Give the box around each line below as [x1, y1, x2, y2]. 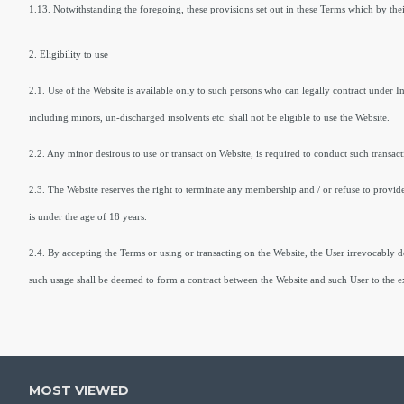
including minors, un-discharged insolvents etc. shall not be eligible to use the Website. [29, 112, 392, 123]
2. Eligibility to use [29, 49, 108, 60]
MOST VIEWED [29, 382, 129, 399]
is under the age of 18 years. [29, 211, 147, 222]
